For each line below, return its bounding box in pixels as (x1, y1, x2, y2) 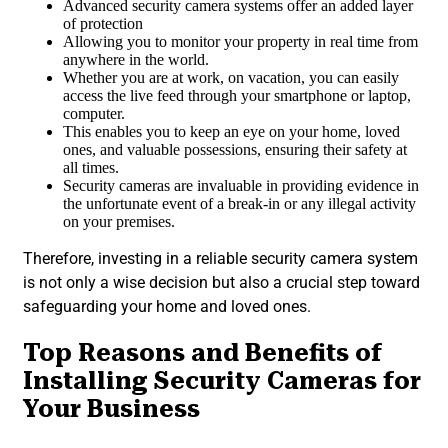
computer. (63, 105, 129, 123)
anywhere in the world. (63, 51, 213, 69)
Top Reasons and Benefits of (23, 338, 382, 367)
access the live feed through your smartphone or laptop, (63, 87, 411, 105)
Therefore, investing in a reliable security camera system (23, 249, 418, 269)
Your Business (23, 394, 200, 423)
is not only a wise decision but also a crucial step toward (23, 273, 420, 293)
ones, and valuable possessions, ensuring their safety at (63, 141, 407, 159)
